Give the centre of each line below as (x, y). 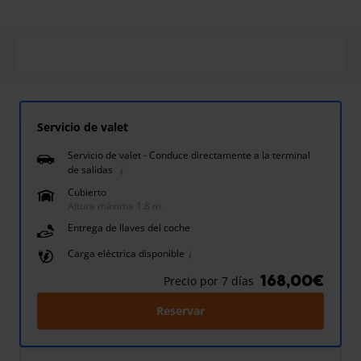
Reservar (180, 311)
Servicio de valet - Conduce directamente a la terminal (189, 156)
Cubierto (87, 193)
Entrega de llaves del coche (129, 228)
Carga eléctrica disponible (126, 254)
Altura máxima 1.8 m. (116, 206)
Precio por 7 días (208, 281)
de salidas (90, 170)
